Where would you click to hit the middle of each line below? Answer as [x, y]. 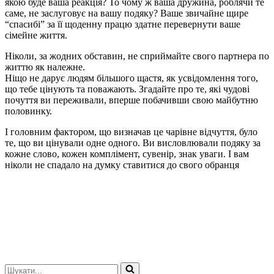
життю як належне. [45, 67]
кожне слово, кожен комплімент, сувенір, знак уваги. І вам [127, 154]
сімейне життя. [36, 35]
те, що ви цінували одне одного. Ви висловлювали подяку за [133, 143]
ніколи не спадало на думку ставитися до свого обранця [122, 165]
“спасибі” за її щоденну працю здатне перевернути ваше [123, 24]
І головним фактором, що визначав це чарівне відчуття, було [131, 131]
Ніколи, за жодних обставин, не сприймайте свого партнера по [137, 56]
